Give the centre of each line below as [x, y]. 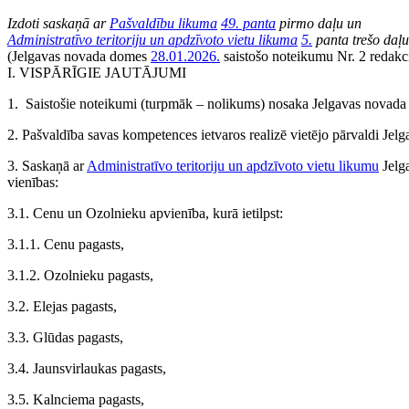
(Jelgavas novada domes [79, 56]
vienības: [33, 182]
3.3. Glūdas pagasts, [65, 337]
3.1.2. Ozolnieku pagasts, [80, 275]
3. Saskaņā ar [47, 166]
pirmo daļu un [319, 23]
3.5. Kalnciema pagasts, [76, 399]
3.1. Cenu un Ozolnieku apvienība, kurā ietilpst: [145, 213]
